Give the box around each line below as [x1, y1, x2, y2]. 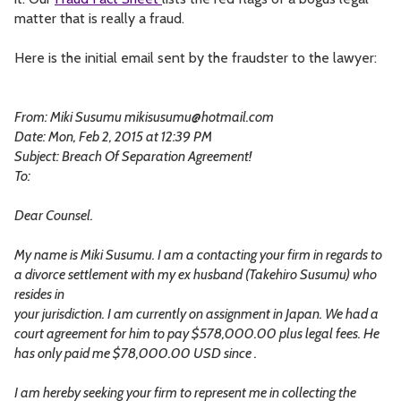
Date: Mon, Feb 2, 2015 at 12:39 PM [14, 128, 212, 146]
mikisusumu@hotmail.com [124, 108, 274, 126]
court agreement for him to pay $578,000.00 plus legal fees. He [14, 325, 380, 343]
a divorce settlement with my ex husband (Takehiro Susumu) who [14, 266, 377, 284]
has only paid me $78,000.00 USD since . [14, 345, 257, 363]
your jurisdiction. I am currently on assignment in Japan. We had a [14, 305, 379, 323]
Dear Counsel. [14, 207, 93, 225]
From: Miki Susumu [14, 108, 124, 126]
